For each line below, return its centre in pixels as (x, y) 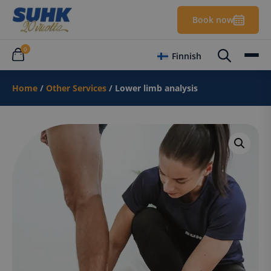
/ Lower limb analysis (152, 88)
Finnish (187, 56)
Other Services (76, 88)
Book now (213, 19)
